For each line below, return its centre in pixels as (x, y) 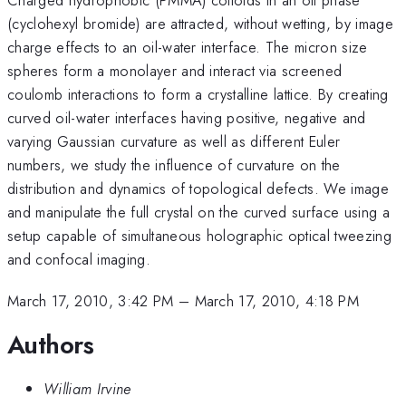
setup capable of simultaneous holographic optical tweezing (199, 235)
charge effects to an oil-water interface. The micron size (188, 47)
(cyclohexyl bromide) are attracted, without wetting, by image (200, 23)
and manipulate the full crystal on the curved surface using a (198, 212)
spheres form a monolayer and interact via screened (175, 70)
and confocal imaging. (79, 259)
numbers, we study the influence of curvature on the (174, 164)
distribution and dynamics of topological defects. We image (198, 188)
